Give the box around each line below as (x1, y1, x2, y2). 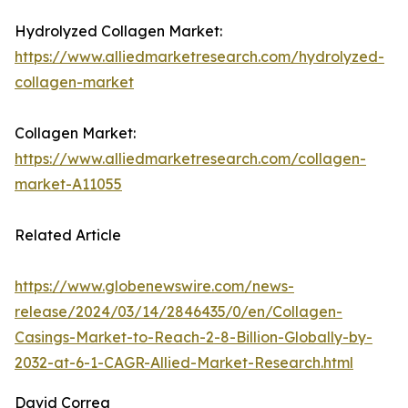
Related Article (15, 226, 121, 245)
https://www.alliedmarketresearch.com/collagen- (15, 149, 366, 168)
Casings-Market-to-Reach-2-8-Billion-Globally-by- (15, 328, 372, 347)
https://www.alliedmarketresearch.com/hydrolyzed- (15, 47, 384, 66)
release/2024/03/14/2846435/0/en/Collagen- (15, 302, 342, 321)
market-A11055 (15, 175, 122, 194)
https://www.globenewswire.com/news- (15, 277, 294, 296)
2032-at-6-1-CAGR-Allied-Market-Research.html (15, 353, 353, 372)
